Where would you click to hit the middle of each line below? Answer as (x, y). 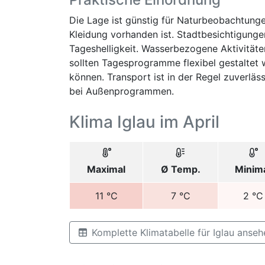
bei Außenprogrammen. (122, 91)
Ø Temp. (180, 169)
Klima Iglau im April (144, 122)
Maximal (106, 169)
